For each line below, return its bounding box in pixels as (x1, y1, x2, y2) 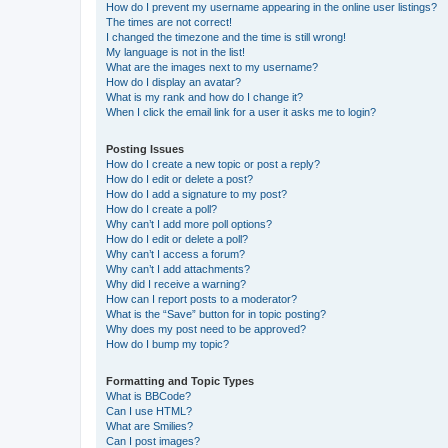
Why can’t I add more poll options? (106, 217, 272, 230)
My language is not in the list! (106, 45, 245, 58)
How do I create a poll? (106, 202, 217, 215)
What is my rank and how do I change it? (106, 90, 303, 103)
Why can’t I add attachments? (106, 262, 250, 275)
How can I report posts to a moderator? (106, 292, 297, 305)
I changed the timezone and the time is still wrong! (106, 30, 346, 43)
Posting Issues (106, 142, 184, 155)
